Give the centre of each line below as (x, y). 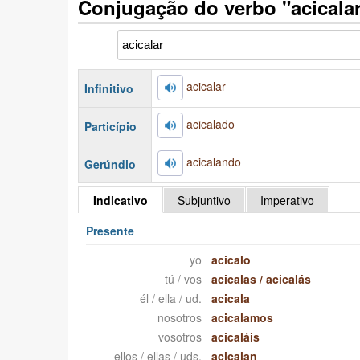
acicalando (213, 162)
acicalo (231, 260)
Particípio (110, 127)
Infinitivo (108, 89)
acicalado (210, 124)
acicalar (206, 86)
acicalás (289, 279)
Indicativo (120, 200)
